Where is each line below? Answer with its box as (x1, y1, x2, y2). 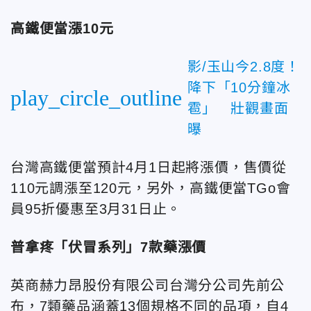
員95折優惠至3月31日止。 (10, 201, 182, 217)
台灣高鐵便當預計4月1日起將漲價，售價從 (10, 159, 287, 175)
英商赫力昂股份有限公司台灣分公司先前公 (10, 277, 285, 293)
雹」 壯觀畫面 (187, 100, 289, 116)
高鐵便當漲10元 (10, 20, 114, 36)
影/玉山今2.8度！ (187, 58, 300, 74)
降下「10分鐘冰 (187, 79, 291, 95)
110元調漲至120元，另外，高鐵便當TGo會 (10, 180, 291, 196)
